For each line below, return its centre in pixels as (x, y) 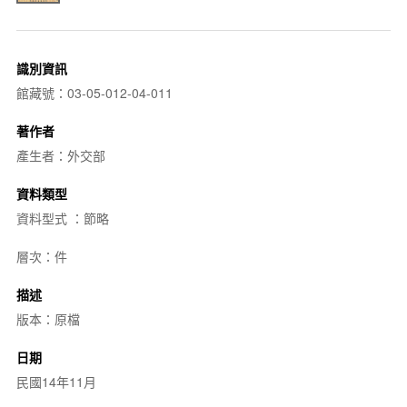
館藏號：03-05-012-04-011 (94, 92)
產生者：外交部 (60, 155)
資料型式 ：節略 (62, 218)
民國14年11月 (56, 381)
